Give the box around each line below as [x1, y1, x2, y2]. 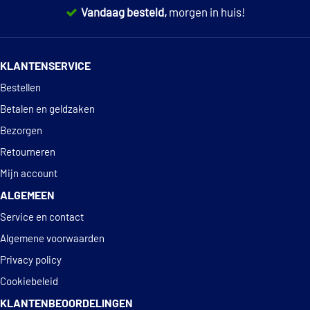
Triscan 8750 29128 [17, 16, 107, 27]
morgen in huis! [168, 6, 245, 19]
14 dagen [88, 40, 134, 53]
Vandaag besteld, [80, 6, 169, 19]
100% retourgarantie [134, 40, 237, 53]
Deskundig [118, 74, 174, 86]
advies [174, 74, 207, 86]
